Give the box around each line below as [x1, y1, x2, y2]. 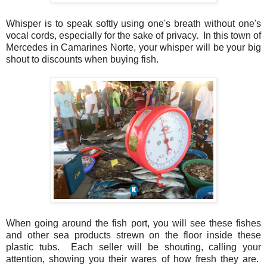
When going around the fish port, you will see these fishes [6, 218, 261, 228]
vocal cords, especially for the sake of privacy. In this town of [6, 30, 261, 41]
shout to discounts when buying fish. [6, 54, 159, 64]
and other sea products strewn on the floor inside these [6, 229, 261, 240]
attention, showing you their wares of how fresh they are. [6, 253, 261, 264]
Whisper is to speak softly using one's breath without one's [6, 18, 261, 29]
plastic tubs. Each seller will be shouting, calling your [6, 241, 261, 252]
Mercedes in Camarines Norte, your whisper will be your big [6, 42, 261, 52]
